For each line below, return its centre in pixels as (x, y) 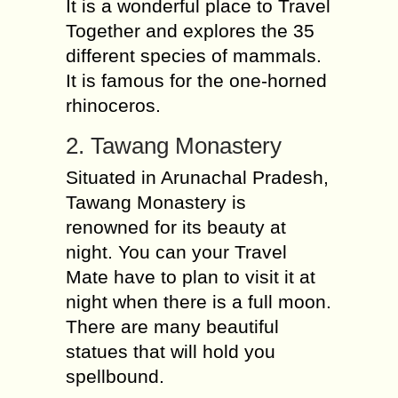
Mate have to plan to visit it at (191, 277)
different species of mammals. (194, 56)
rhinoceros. (113, 105)
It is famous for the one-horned (196, 80)
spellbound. (115, 376)
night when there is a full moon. (199, 302)
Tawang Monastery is (156, 202)
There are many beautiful (172, 326)
